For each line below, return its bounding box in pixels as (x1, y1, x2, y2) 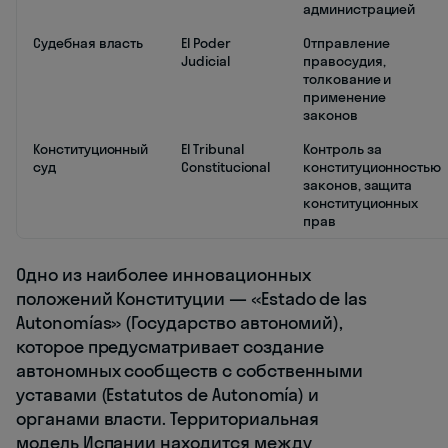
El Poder (181, 34, 231, 53)
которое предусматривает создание (16, 335, 325, 359)
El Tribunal (181, 140, 244, 159)
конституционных (303, 194, 419, 213)
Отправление (303, 34, 390, 53)
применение (303, 88, 386, 107)
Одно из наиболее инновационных (16, 263, 311, 287)
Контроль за (303, 140, 382, 159)
